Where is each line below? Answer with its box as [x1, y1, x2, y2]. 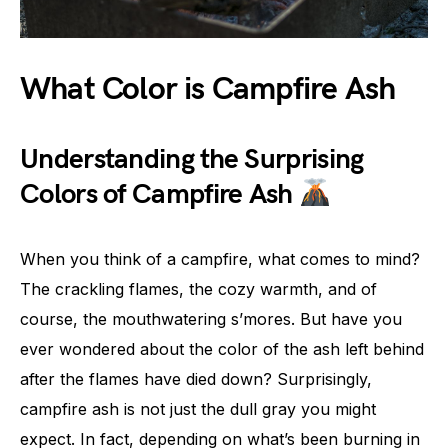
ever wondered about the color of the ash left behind [20, 338, 424, 359]
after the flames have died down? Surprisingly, [20, 368, 372, 389]
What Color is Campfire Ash [20, 69, 396, 109]
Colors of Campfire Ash [20, 177, 299, 211]
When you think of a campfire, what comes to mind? [20, 248, 420, 269]
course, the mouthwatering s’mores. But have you [20, 308, 402, 329]
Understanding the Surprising [20, 142, 364, 176]
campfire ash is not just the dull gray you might [20, 398, 376, 419]
